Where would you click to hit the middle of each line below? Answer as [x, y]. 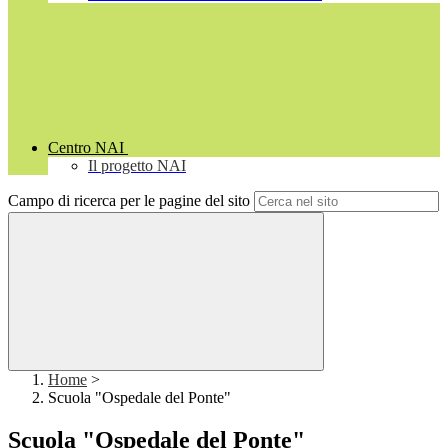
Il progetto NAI [137, 166]
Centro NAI [86, 148]
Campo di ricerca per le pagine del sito [129, 201]
